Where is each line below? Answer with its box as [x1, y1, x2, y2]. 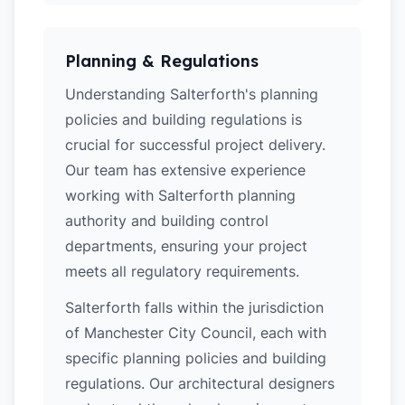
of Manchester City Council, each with [65, 324, 326, 342]
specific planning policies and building [65, 349, 326, 367]
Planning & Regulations [65, 51, 259, 71]
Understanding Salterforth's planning [65, 85, 318, 103]
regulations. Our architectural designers [65, 374, 334, 392]
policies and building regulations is [65, 110, 302, 128]
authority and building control [65, 212, 268, 230]
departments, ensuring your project [65, 237, 307, 255]
